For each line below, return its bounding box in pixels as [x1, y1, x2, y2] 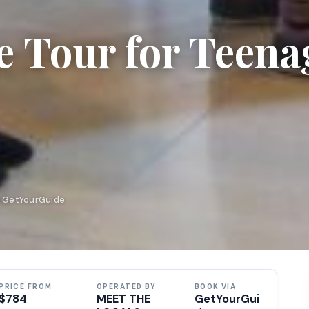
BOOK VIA [194, 281, 237, 291]
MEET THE [96, 291, 150, 306]
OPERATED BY [96, 281, 157, 291]
